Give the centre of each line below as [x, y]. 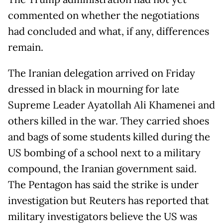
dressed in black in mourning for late [94, 89]
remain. [26, 48]
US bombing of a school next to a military [104, 153]
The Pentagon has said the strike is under [103, 185]
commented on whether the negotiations [104, 16]
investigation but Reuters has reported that [109, 201]
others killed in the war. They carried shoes [109, 121]
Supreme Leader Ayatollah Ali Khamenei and [111, 105]
